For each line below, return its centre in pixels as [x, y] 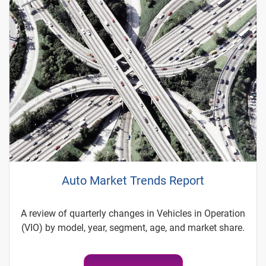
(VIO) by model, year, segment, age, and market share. [133, 227]
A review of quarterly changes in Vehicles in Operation [133, 213]
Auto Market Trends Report [133, 180]
